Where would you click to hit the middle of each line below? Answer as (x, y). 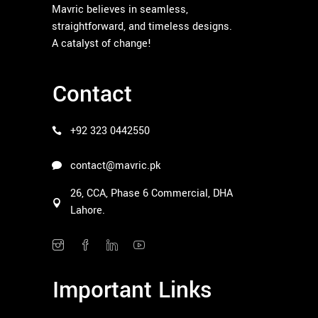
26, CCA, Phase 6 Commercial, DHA (152, 193)
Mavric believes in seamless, (120, 9)
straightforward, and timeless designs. (142, 26)
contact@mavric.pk (115, 165)
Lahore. (88, 210)
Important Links (132, 290)
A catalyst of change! (102, 43)
